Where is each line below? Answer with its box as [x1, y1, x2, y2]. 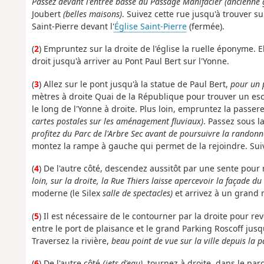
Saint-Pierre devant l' [31, 20, 114, 32]
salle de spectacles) [102, 187, 175, 199]
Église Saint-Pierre [114, 20, 187, 32]
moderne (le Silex [31, 187, 103, 199]
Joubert [31, 8, 63, 19]
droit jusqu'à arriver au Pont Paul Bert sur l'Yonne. [31, 55, 229, 67]
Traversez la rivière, [31, 235, 111, 246]
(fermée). [186, 20, 225, 32]
